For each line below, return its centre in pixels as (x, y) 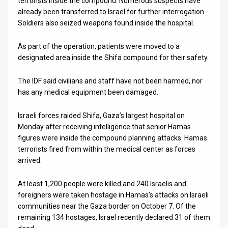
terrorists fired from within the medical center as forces (107, 149)
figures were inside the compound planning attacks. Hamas (112, 138)
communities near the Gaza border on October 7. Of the (107, 206)
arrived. (30, 160)
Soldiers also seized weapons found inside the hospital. (106, 23)
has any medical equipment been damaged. (88, 92)
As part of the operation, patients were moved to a (99, 46)
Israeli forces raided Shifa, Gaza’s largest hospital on (101, 115)
